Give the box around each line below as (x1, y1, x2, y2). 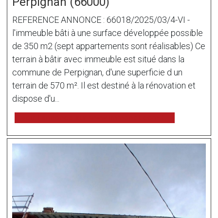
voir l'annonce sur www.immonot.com (22, 113, 159, 122)
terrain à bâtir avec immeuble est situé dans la (12, 54, 184, 64)
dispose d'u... (12, 93, 59, 104)
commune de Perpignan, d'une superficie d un (12, 67, 182, 77)
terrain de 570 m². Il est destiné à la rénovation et (12, 80, 196, 91)
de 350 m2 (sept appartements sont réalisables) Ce (12, 40, 205, 51)
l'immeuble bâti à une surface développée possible (12, 27, 203, 38)
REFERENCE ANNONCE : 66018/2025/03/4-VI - (12, 14, 190, 25)
